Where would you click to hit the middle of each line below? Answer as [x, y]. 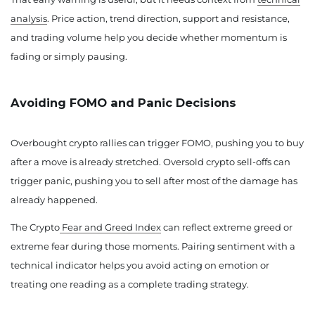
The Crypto [35, 227]
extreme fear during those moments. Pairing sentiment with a [153, 246]
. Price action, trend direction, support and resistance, [168, 18]
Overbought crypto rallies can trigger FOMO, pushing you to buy [157, 143]
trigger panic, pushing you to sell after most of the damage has [154, 181]
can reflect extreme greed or [227, 227]
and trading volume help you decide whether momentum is [149, 37]
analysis [29, 18]
